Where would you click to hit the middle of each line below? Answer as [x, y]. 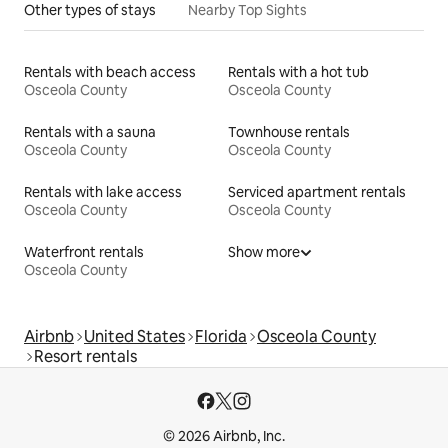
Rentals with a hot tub [298, 72]
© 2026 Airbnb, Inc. [224, 436]
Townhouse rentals [289, 132]
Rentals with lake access [103, 192]
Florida [221, 337]
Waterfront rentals [84, 252]
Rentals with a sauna [90, 132]
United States [134, 337]
